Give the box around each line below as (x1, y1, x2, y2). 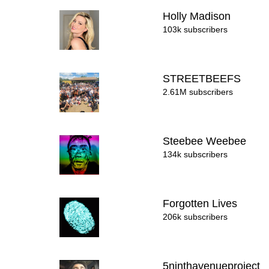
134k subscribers (163, 150, 228, 159)
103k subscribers (163, 25, 228, 34)
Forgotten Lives (163, 198, 241, 210)
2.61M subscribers (163, 87, 234, 97)
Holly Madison (163, 10, 234, 22)
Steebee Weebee (163, 135, 250, 147)
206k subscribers (163, 212, 228, 222)
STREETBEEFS (163, 73, 244, 85)
